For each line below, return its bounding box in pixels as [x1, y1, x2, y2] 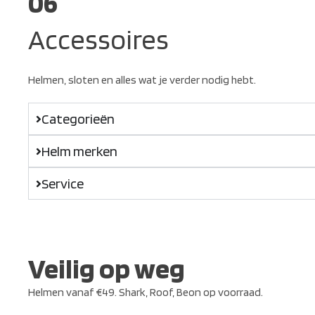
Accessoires [28, 22, 169, 56]
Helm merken [41, 143, 117, 160]
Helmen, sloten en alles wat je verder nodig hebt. [28, 73, 256, 86]
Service [41, 175, 84, 192]
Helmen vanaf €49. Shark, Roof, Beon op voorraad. [28, 285, 263, 299]
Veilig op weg [28, 252, 185, 285]
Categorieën [41, 110, 115, 127]
